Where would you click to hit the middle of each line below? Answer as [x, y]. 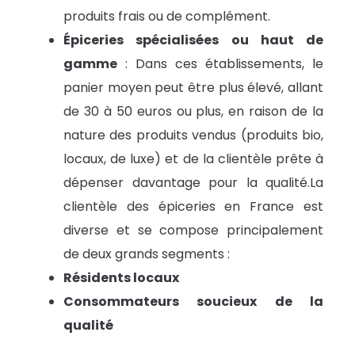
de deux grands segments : [147, 254]
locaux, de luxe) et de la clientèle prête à [193, 159]
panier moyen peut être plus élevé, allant [193, 88]
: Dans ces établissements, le [220, 64]
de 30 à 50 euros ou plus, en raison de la [193, 112]
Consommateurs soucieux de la [193, 302]
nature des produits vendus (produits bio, [193, 136]
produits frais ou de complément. [167, 17]
